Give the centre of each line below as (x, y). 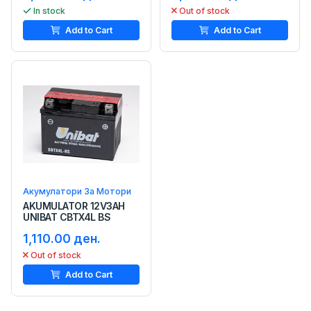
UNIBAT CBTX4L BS (67, 217)
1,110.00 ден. (62, 238)
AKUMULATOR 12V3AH (74, 205)
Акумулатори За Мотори (77, 191)
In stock (49, 10)
